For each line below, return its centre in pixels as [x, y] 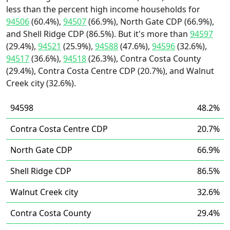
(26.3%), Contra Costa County [143, 59]
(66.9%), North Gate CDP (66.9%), [150, 22]
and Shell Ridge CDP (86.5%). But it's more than [98, 34]
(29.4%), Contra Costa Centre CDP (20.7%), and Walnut [110, 71]
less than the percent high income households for [103, 9]
